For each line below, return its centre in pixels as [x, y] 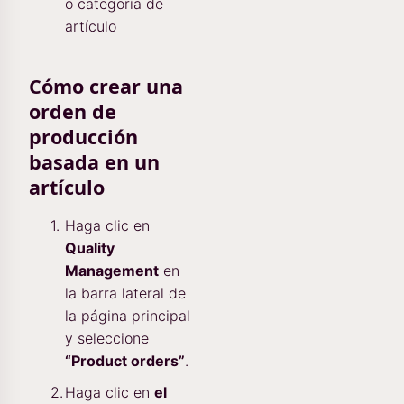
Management [112, 271]
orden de [73, 111]
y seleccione [107, 338]
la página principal [128, 316]
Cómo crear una [106, 86]
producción [83, 137]
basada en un [94, 162]
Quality [90, 248]
